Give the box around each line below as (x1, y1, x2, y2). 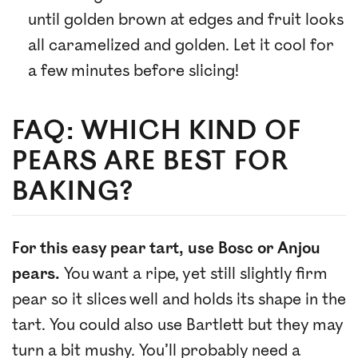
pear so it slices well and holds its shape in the (12, 289, 346, 309)
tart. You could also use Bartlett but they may (12, 315, 343, 335)
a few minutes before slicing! (28, 61, 239, 81)
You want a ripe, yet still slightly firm (60, 264, 328, 284)
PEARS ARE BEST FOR (12, 145, 289, 177)
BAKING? (12, 175, 133, 208)
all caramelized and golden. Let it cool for (28, 35, 334, 55)
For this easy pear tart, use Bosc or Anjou (12, 238, 320, 258)
